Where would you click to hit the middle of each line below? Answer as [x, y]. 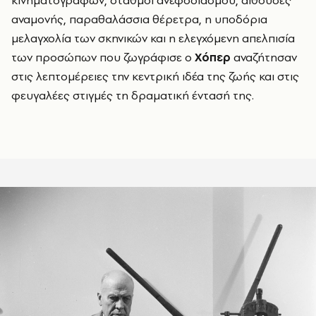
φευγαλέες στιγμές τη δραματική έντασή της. [133, 95]
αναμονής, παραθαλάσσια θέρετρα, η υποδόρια [139, 19]
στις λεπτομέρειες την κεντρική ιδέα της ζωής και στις [155, 76]
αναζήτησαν [264, 57]
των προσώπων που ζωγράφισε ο [103, 57]
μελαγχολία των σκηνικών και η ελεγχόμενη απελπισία [153, 38]
